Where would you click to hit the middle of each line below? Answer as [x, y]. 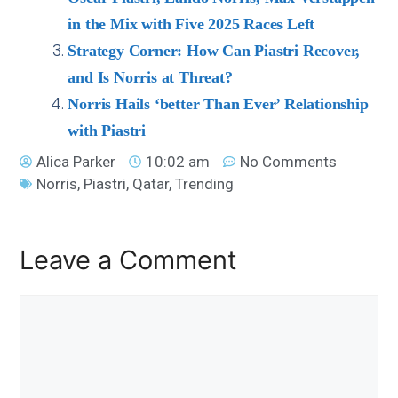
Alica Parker [76, 161]
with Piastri [107, 130]
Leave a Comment [129, 260]
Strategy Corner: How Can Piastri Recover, [214, 50]
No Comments [289, 161]
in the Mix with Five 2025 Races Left [191, 24]
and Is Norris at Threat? [150, 77]
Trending [205, 183]
